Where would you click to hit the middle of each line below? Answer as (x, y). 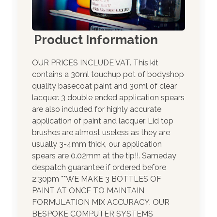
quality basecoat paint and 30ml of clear (104, 86)
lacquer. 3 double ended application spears (108, 97)
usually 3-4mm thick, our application (97, 144)
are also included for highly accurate (97, 109)
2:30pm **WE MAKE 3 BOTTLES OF (97, 179)
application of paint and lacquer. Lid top (103, 121)
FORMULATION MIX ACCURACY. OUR (101, 202)
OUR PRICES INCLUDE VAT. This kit (95, 62)
